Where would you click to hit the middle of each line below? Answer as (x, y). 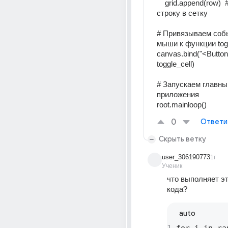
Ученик (172, 166)
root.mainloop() (182, 105)
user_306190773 (186, 157)
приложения (179, 94)
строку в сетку (183, 13)
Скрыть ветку (182, 139)
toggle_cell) (177, 64)
